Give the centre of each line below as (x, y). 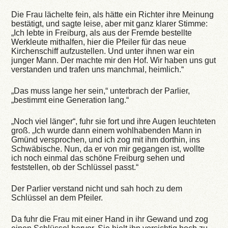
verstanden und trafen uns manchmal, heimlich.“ (98, 70)
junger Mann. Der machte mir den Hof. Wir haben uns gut (114, 61)
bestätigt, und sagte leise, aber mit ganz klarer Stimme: (110, 24)
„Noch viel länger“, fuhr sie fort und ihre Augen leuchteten (114, 122)
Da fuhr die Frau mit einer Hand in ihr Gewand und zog (110, 219)
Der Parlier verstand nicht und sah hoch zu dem (97, 189)
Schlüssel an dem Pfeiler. (57, 198)
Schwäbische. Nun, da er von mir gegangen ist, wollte (108, 149)
